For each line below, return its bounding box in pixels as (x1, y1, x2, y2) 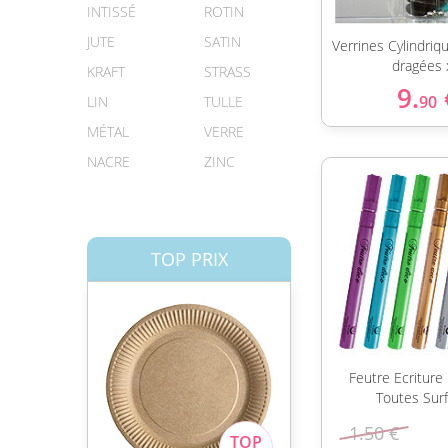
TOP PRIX (150, 247, 228, 271)
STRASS (204, 62, 251, 81)
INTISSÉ (87, 2, 136, 21)
